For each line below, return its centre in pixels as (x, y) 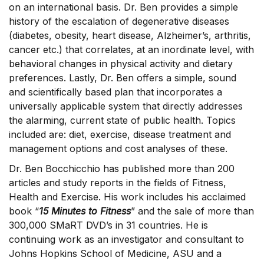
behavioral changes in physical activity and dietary (121, 64)
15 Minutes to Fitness (85, 211)
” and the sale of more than (192, 211)
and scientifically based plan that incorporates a (115, 92)
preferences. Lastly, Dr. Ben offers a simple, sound (123, 78)
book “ (24, 211)
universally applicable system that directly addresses (126, 106)
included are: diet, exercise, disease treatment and (120, 134)
